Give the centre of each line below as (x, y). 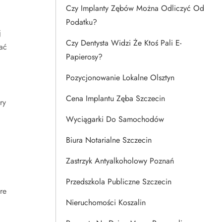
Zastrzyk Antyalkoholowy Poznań (120, 161)
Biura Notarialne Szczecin (109, 140)
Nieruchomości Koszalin (106, 202)
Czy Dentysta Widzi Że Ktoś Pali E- (124, 43)
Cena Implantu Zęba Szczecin (115, 98)
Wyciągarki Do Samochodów (115, 119)
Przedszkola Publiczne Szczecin (119, 182)
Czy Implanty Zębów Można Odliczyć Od (135, 8)
